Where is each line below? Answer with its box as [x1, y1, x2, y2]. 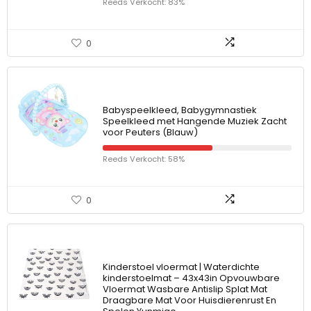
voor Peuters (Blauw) [103, 126, 198, 139]
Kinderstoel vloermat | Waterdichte [103, 260, 260, 274]
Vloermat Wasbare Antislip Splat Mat [103, 283, 267, 296]
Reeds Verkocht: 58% [103, 153, 185, 165]
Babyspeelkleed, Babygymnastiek [103, 103, 257, 117]
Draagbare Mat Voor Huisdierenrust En [103, 294, 276, 307]
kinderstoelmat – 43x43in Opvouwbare [103, 271, 280, 285]
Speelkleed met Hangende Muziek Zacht [103, 115, 287, 128]
